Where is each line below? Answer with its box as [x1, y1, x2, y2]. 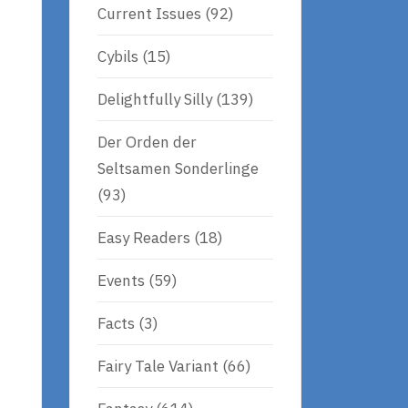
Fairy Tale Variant [97, 355, 219, 376]
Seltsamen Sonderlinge [97, 158, 259, 178]
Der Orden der [97, 131, 197, 152]
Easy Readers [97, 227, 190, 248]
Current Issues [97, 3, 201, 24]
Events [97, 270, 145, 291]
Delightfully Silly [97, 88, 212, 109]
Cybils [97, 46, 138, 66]
